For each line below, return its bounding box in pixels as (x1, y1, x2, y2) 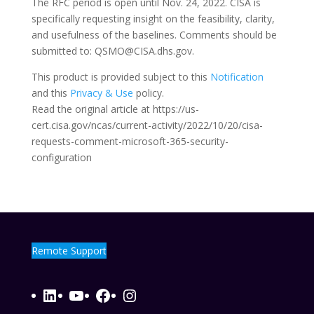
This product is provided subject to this (31, 70, 210, 83)
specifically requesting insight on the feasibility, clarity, (31, 12, 275, 25)
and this (31, 86, 70, 100)
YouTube (67, 282, 137, 306)
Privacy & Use (69, 86, 133, 100)
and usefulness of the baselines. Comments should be (31, 28, 277, 41)
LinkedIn (40, 282, 107, 306)
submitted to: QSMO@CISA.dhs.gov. (31, 44, 194, 57)
